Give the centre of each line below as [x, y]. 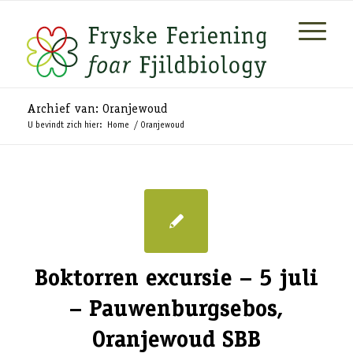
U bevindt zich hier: [65, 126]
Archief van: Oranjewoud [97, 110]
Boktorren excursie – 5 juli [176, 280]
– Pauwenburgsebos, [176, 310]
